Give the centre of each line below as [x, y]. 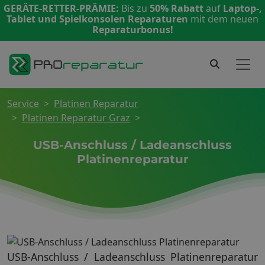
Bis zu [135, 8]
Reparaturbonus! [132, 30]
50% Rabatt [177, 8]
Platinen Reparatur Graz [76, 118]
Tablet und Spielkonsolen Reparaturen [98, 19]
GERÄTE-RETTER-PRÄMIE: [62, 8]
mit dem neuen [224, 19]
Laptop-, [242, 8]
